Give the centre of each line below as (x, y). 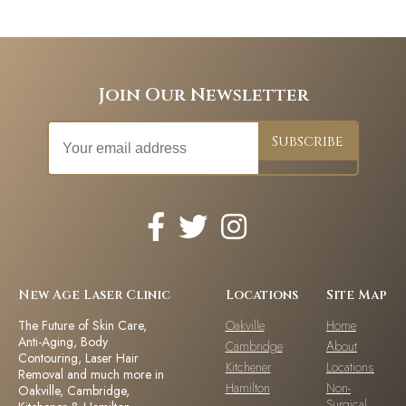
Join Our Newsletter (203, 95)
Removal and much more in (91, 375)
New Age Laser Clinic (94, 295)
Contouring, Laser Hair (78, 358)
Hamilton (247, 388)
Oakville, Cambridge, (74, 391)
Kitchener (248, 367)
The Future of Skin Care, (82, 326)
